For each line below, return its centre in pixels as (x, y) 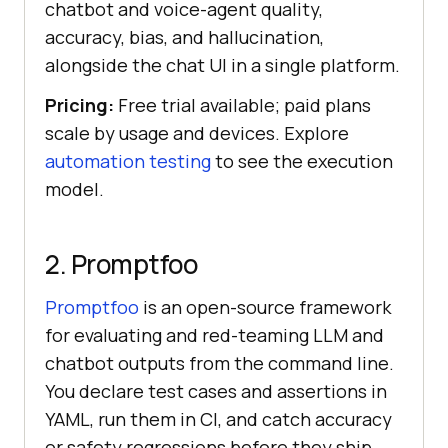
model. (74, 188)
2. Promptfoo (121, 263)
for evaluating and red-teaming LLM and (214, 334)
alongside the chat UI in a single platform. (222, 64)
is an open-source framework (265, 306)
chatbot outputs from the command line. (219, 362)
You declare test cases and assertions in (216, 390)
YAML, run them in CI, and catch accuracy (218, 418)
